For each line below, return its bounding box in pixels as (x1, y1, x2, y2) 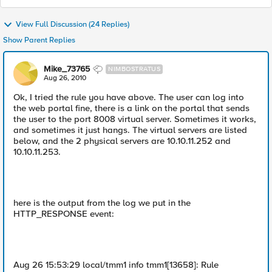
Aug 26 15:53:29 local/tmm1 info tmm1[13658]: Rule (13, 259, 219, 270)
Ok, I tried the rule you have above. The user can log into (13, 92, 244, 103)
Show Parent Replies (3, 35, 75, 45)
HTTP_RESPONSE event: (13, 208, 114, 219)
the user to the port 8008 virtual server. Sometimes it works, (13, 114, 256, 124)
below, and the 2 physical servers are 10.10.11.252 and (13, 135, 231, 146)
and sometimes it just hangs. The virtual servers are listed (13, 124, 247, 135)
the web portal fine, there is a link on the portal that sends (13, 103, 250, 114)
